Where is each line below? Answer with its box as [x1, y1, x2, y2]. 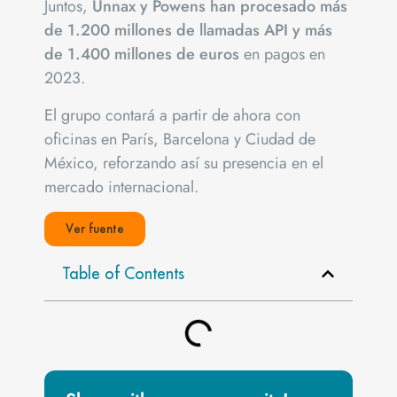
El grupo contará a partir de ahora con [44, 103, 300, 127]
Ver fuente [66, 220, 124, 238]
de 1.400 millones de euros [44, 43, 239, 66]
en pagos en [239, 43, 325, 66]
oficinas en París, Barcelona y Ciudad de [44, 127, 315, 151]
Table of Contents [62, 263, 184, 284]
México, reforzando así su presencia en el [44, 151, 323, 175]
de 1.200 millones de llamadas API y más [44, 19, 332, 43]
